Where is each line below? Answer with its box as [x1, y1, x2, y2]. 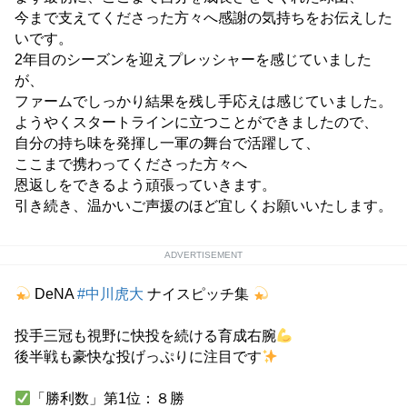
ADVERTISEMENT [164, 250, 243, 261]
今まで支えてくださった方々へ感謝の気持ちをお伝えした [15, 10, 392, 26]
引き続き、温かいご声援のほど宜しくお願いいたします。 [15, 198, 392, 214]
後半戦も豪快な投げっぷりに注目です [15, 349, 262, 365]
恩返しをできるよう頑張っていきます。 [15, 177, 276, 194]
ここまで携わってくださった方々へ [15, 156, 247, 173]
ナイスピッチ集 [144, 286, 253, 303]
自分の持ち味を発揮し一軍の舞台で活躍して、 [15, 135, 320, 152]
